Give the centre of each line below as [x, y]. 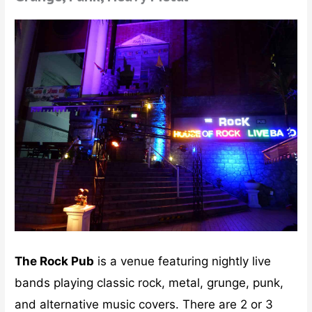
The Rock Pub [55, 261]
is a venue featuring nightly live [183, 261]
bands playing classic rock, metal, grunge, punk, [149, 282]
